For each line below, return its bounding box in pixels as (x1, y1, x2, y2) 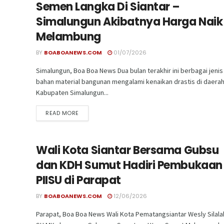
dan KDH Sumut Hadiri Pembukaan (36, 157, 222, 173)
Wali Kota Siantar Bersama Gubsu (36, 142, 219, 158)
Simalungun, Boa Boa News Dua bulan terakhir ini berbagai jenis (36, 65, 223, 75)
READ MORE (45, 108, 79, 117)
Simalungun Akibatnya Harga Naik (36, 13, 223, 29)
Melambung (36, 28, 101, 44)
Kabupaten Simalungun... (36, 87, 108, 97)
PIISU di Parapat (36, 172, 121, 188)
